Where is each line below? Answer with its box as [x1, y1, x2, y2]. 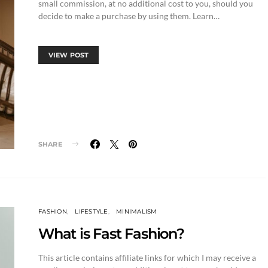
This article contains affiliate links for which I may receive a [38, 252, 256, 263]
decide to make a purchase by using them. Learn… [38, 11, 220, 21]
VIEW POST [48, 51, 89, 59]
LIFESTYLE [75, 207, 108, 215]
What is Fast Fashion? [38, 224, 184, 242]
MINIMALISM [116, 207, 157, 215]
